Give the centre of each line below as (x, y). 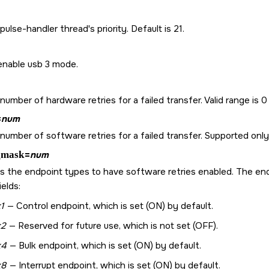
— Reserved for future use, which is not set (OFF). (112, 225)
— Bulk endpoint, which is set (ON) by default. (104, 245)
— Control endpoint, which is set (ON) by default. (109, 206)
